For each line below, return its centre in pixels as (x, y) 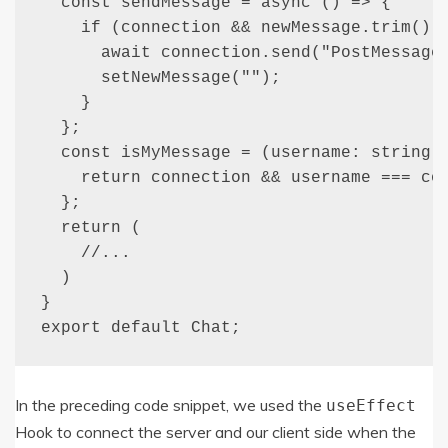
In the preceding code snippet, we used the (170, 404)
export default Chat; (140, 327)
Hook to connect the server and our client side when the (215, 431)
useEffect (371, 405)
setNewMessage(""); (160, 77)
